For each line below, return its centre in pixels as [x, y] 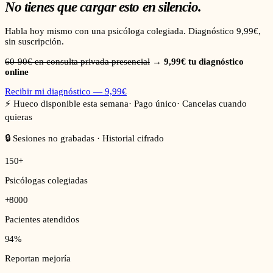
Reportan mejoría [38, 258]
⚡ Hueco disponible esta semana [67, 103]
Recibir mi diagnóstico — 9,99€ [66, 91]
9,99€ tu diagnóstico [204, 61]
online [17, 72]
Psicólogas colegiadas [46, 180]
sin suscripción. [34, 42]
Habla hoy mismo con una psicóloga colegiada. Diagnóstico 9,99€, [133, 31]
